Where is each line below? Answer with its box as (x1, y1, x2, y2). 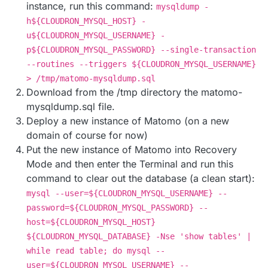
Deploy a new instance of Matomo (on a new (26, 115, 229, 127)
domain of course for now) (26, 129, 148, 142)
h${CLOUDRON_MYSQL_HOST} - (26, 16, 146, 26)
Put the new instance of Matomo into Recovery (26, 144, 237, 156)
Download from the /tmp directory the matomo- (26, 86, 242, 99)
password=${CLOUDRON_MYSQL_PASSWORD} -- (26, 203, 208, 213)
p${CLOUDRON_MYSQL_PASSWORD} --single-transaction (26, 45, 256, 55)
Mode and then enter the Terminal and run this (26, 158, 233, 170)
